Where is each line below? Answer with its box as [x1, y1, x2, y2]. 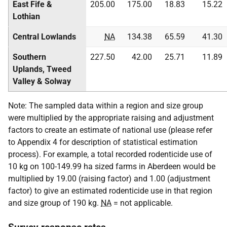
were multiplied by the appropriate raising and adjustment [8, 113, 214, 123]
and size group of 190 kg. [8, 198, 101, 208]
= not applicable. [111, 198, 173, 208]
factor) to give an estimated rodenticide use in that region [8, 186, 212, 196]
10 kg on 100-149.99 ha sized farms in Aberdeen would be [8, 162, 215, 171]
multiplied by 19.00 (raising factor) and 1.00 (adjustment [8, 174, 210, 183]
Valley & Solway [13, 77, 71, 86]
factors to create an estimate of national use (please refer [8, 125, 212, 135]
